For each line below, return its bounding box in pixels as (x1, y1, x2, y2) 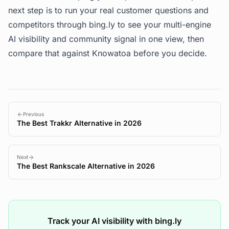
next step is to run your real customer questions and (8, 5, 209, 15)
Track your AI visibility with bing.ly (48, 216, 181, 226)
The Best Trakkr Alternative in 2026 (17, 119, 142, 127)
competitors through (8, 19, 89, 30)
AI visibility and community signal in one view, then (8, 34, 204, 44)
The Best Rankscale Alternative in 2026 (17, 162, 155, 170)
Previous (23, 111, 44, 117)
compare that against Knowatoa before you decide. (8, 48, 207, 58)
